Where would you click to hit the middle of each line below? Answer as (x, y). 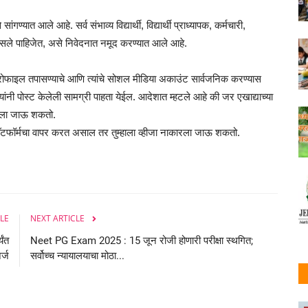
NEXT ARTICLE (57, 218)
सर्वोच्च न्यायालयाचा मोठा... (77, 255)
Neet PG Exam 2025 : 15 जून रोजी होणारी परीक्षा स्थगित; (142, 240)
